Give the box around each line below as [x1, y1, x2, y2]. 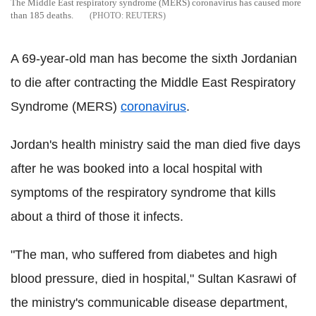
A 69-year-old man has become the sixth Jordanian [11, 51, 297, 66]
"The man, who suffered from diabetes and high [11, 248, 277, 262]
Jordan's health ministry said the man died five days [11, 138, 300, 152]
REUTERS [126, 11, 163, 21]
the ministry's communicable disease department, [11, 296, 288, 310]
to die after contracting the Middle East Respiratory [11, 75, 296, 90]
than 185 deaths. [11, 10, 73, 21]
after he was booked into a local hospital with [11, 162, 262, 176]
